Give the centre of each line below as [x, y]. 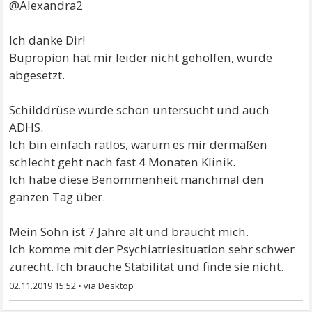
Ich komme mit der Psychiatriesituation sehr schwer [152, 249]
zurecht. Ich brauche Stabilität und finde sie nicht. [147, 266]
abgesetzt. [37, 75]
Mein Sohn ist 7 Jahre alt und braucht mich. [129, 231]
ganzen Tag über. [57, 196]
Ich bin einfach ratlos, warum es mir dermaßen [139, 144]
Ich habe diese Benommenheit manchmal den [137, 179]
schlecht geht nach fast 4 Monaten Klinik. [123, 162]
